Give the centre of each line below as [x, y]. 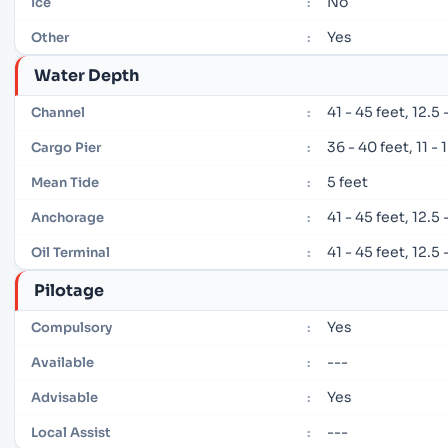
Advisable [64, 397]
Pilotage [69, 290]
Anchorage [67, 217]
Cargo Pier [66, 148]
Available [62, 363]
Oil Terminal [70, 252]
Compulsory [71, 328]
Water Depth [86, 75]
